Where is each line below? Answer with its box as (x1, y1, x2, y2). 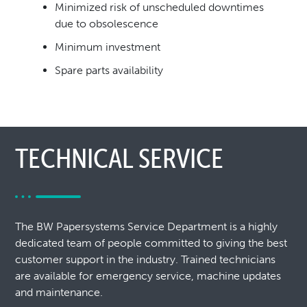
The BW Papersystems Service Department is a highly (15, 220, 278, 234)
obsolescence (89, 17, 158, 30)
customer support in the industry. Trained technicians (15, 253, 276, 267)
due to (55, 17, 89, 30)
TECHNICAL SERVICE (15, 143, 224, 175)
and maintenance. (15, 286, 103, 299)
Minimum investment (55, 40, 160, 53)
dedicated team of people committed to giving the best (15, 236, 288, 250)
